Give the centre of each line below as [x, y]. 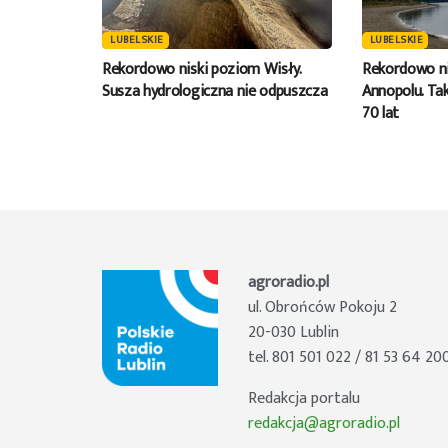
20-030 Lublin [294, 332]
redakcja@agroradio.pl [324, 423]
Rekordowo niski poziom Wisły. [201, 69]
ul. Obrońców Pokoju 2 [323, 307]
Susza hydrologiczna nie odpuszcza [215, 91]
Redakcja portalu [304, 398]
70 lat [380, 113]
